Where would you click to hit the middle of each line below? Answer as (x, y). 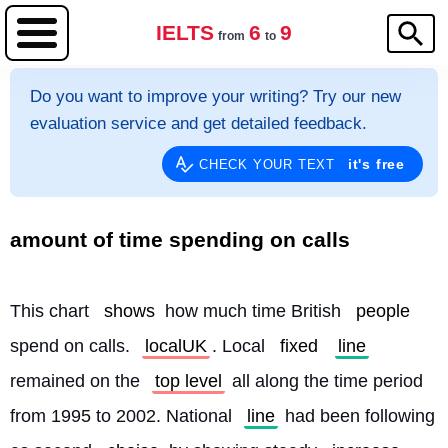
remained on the (77, 381)
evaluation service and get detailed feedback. (198, 123)
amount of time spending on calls (180, 239)
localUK (176, 346)
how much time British (253, 311)
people (383, 311)
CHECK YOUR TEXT (269, 164)
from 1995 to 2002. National (123, 416)
